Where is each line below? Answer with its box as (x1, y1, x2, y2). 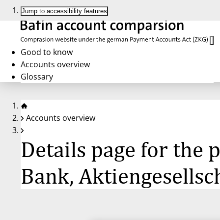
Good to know (21, 46, 73, 57)
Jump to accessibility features (22, 7, 107, 15)
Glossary (21, 71, 53, 82)
